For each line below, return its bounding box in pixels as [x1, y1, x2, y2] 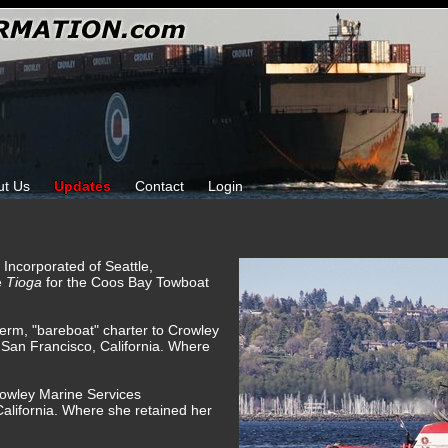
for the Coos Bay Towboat [46, 274, 209, 290]
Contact [135, 178, 184, 194]
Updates [54, 178, 111, 194]
